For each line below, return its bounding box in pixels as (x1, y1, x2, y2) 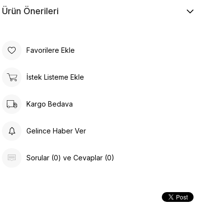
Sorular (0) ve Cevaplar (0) (26, 153, 115, 162)
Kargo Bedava (26, 100, 73, 109)
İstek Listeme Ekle (26, 73, 85, 82)
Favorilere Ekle (26, 46, 75, 55)
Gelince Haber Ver (26, 127, 87, 135)
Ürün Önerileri (2, 5, 59, 16)
